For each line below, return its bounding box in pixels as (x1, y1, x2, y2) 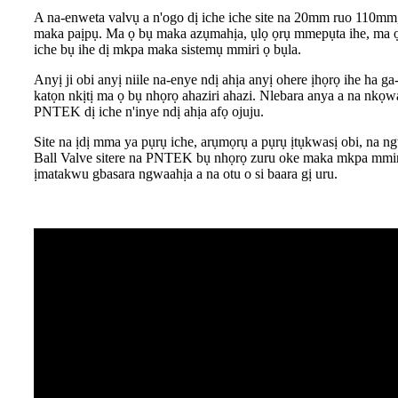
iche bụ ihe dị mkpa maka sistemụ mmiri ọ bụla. (34, 42, 301, 57)
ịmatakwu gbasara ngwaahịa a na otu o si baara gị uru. (34, 166, 338, 181)
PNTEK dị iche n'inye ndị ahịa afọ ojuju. (34, 104, 264, 119)
